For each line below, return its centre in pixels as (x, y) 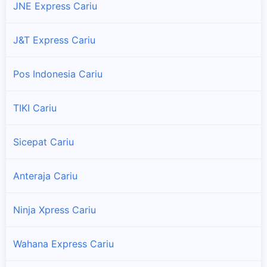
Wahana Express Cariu (63, 243)
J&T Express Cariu (54, 40)
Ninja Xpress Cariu (55, 209)
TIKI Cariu (35, 108)
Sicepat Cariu (44, 142)
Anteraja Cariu (45, 176)
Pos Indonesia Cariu (58, 74)
